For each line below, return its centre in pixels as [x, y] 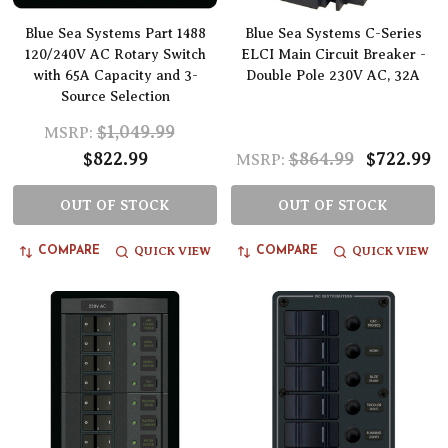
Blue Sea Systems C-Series [333, 34]
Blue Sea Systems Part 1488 [115, 34]
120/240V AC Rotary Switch [115, 55]
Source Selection [115, 97]
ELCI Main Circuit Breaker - [333, 55]
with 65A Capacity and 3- [115, 76]
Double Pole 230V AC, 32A [333, 76]
